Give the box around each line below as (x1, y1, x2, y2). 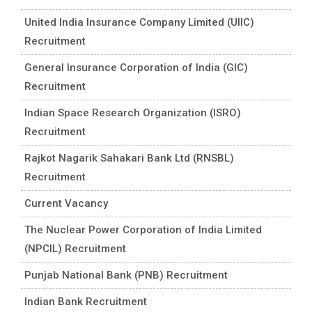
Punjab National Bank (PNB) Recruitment (24, 268, 228, 281)
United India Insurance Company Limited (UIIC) (24, 15, 254, 29)
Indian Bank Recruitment (24, 295, 147, 308)
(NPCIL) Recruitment (24, 242, 126, 255)
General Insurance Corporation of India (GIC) (24, 61, 248, 74)
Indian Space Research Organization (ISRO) (24, 106, 241, 119)
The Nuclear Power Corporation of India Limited (24, 223, 262, 236)
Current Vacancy (24, 196, 108, 210)
